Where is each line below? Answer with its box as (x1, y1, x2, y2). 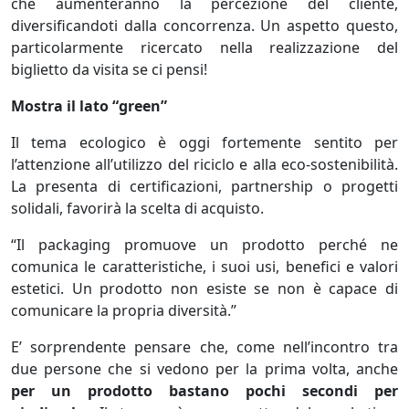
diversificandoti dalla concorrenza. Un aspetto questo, (11, 16, 398, 36)
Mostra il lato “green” (11, 96, 167, 116)
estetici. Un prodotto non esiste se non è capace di (11, 278, 398, 299)
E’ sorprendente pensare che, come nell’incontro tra (11, 337, 398, 357)
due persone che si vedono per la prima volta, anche (11, 359, 398, 379)
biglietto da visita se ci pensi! (11, 59, 207, 79)
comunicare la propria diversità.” (11, 300, 236, 320)
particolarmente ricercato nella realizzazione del (11, 37, 398, 58)
